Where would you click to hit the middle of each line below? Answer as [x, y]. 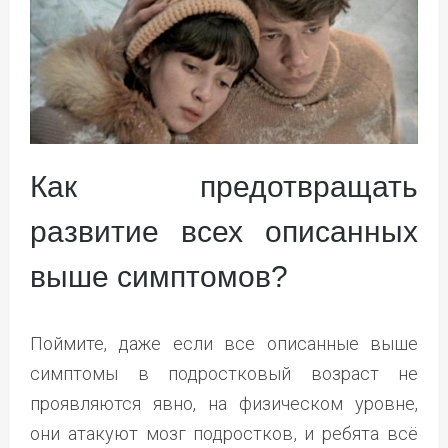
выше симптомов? [159, 276]
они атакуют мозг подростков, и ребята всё [224, 433]
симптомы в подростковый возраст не [224, 373]
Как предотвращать [224, 186]
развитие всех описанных [224, 231]
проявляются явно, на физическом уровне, [224, 403]
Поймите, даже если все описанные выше [224, 343]
